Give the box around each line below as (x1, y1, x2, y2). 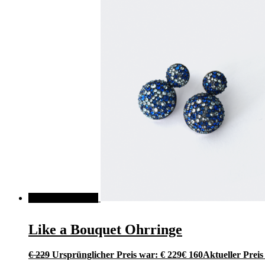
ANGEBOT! (38, 192, 89, 203)
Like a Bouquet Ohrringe (28, 221, 182, 237)
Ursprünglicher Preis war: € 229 (52, 249, 182, 260)
